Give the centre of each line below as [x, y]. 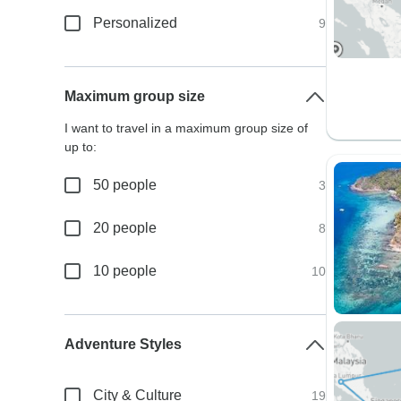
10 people [125, 271]
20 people [125, 228]
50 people [125, 185]
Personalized [136, 23]
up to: [81, 147]
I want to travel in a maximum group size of [187, 128]
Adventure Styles [124, 344]
